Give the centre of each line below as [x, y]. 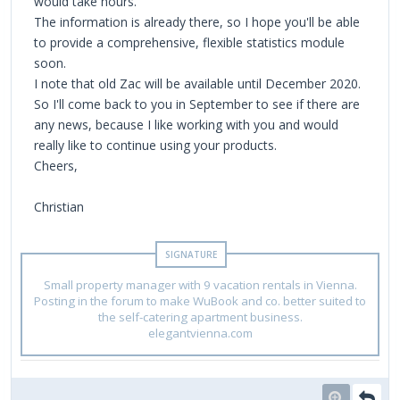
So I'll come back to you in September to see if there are [197, 104]
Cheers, [56, 166]
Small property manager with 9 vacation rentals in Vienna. [200, 285]
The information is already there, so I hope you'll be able [197, 22]
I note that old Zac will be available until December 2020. [197, 84]
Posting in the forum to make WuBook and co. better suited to [200, 301]
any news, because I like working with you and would [186, 125]
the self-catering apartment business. [200, 317]
